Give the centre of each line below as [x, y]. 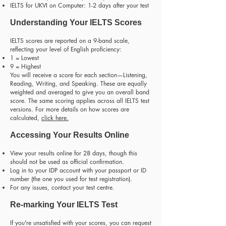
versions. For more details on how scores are [70, 109]
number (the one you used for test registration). [71, 179]
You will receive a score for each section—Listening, [79, 75]
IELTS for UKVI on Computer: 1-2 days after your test [79, 5]
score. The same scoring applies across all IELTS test [80, 101]
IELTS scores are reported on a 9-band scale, [70, 41]
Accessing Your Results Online [70, 135]
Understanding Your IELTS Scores [76, 22]
